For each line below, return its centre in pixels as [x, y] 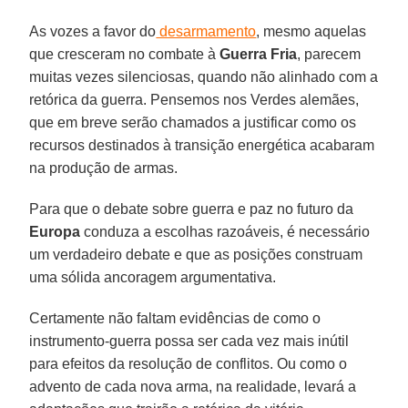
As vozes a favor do [93, 31]
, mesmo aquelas [311, 31]
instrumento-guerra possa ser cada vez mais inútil [189, 341]
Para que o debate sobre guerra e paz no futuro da [192, 209]
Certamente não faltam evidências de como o [175, 318]
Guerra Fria [259, 54]
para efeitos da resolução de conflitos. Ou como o [189, 363]
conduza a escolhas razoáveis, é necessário [225, 231]
